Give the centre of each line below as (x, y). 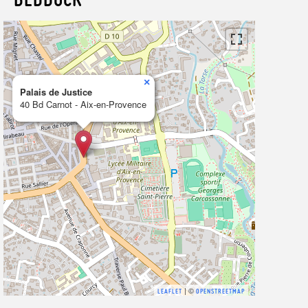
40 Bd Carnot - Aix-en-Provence (84, 104)
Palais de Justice (56, 92)
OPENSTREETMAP (221, 291)
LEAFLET (170, 291)
